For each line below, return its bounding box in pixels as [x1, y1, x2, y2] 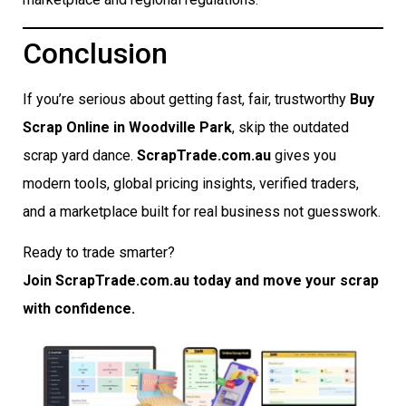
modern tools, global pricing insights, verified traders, [23, 174, 359, 192]
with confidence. [23, 300, 135, 318]
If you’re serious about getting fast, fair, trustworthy [23, 90, 350, 108]
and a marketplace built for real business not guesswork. [23, 202, 381, 220]
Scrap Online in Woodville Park [23, 118, 232, 136]
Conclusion [23, 35, 168, 71]
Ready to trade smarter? [23, 244, 175, 262]
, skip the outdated [232, 118, 349, 136]
